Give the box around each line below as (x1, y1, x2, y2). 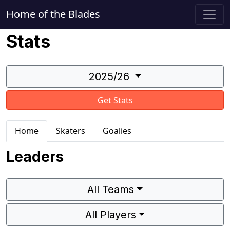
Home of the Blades (6, 7, 100, 21)
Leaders (6, 148, 64, 165)
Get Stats (97, 94, 133, 106)
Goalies (103, 125, 131, 137)
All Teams (87, 183, 134, 196)
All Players (85, 208, 136, 221)
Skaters (56, 125, 85, 137)
